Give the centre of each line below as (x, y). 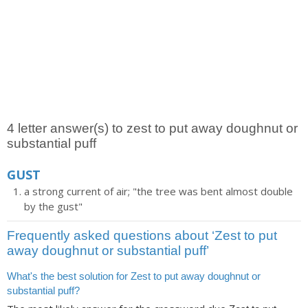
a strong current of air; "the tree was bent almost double (158, 191)
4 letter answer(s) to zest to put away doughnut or (152, 128)
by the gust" (53, 206)
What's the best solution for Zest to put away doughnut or (134, 276)
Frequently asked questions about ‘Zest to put (142, 235)
